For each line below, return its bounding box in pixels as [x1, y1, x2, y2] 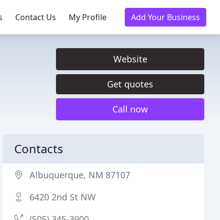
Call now [112, 103, 148, 115]
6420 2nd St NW [29, 191, 96, 203]
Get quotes [107, 78, 153, 90]
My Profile [69, 12, 107, 23]
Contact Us [15, 12, 56, 23]
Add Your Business [131, 12, 200, 23]
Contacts [14, 140, 64, 157]
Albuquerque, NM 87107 [29, 169, 131, 181]
